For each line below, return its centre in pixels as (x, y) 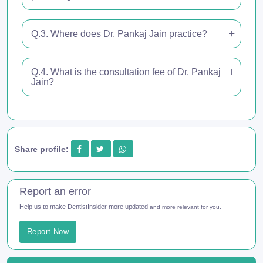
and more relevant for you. (186, 207)
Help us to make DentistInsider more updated (85, 206)
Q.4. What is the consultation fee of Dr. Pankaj (126, 72)
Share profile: (42, 149)
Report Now (48, 231)
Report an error (55, 191)
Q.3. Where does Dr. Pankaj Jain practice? (119, 34)
